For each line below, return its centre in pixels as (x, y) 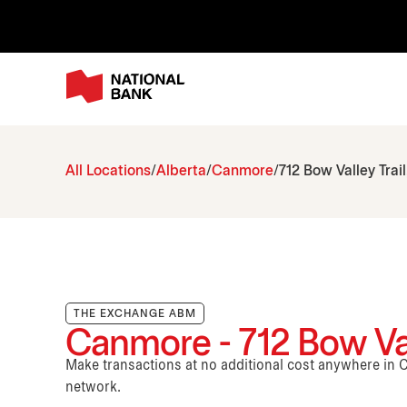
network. (93, 388)
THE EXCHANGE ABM (135, 314)
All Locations (108, 172)
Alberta (181, 172)
